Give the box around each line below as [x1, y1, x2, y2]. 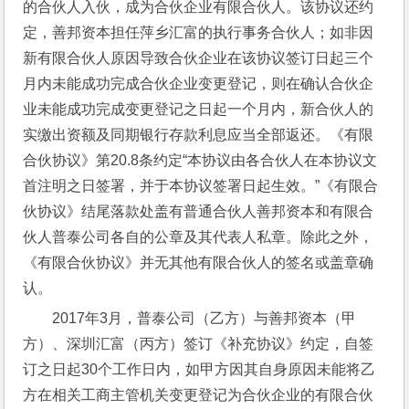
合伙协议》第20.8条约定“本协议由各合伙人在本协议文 [23, 152, 378, 169]
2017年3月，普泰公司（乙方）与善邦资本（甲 [52, 310, 357, 327]
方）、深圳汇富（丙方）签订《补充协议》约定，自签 [23, 336, 374, 352]
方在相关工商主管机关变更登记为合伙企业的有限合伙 [23, 387, 374, 404]
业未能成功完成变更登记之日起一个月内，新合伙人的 [23, 101, 374, 118]
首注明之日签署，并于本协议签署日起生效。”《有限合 [23, 178, 379, 194]
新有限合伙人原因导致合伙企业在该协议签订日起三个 [23, 50, 374, 67]
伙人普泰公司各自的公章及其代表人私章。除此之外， [23, 229, 374, 246]
